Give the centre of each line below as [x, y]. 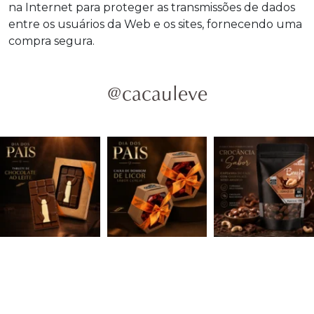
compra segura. [52, 41]
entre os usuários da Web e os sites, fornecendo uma [155, 24]
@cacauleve [157, 95]
